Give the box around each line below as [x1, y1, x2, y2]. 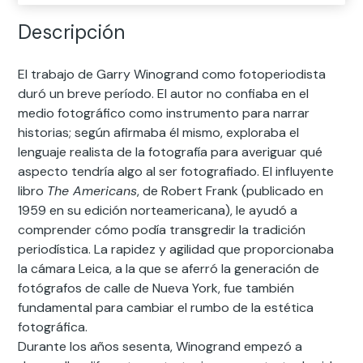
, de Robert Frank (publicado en [137, 181, 324, 199]
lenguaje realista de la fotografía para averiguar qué [18, 143, 323, 160]
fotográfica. [18, 318, 88, 335]
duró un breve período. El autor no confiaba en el [18, 84, 310, 102]
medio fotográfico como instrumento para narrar [18, 104, 310, 122]
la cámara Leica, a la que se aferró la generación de [18, 259, 320, 277]
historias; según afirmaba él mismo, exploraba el [18, 123, 300, 141]
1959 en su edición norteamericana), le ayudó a [18, 201, 298, 219]
